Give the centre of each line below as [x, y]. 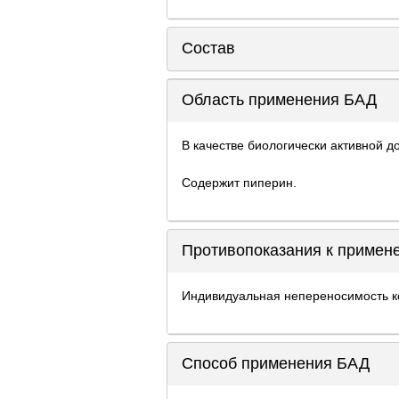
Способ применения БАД [276, 363]
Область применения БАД [279, 100]
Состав [208, 48]
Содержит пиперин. [239, 182]
